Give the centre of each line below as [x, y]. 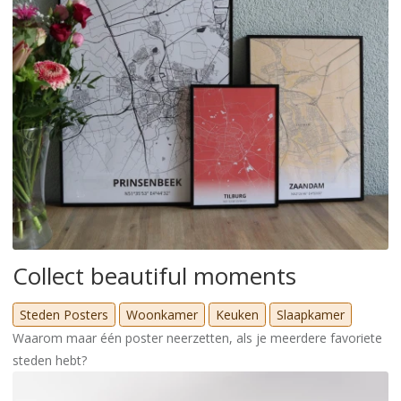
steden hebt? [50, 360]
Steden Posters [64, 314]
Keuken [237, 314]
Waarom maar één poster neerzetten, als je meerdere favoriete [197, 337]
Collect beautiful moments [154, 275]
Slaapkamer [311, 314]
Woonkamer [162, 314]
